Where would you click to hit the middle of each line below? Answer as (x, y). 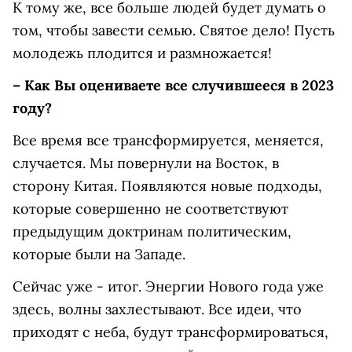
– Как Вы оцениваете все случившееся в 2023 (173, 85)
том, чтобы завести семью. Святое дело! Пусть (174, 30)
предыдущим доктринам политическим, (152, 231)
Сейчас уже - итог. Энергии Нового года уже (168, 286)
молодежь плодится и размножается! (142, 53)
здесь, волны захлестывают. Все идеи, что (157, 309)
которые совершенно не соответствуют (150, 209)
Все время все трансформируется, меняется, (168, 140)
